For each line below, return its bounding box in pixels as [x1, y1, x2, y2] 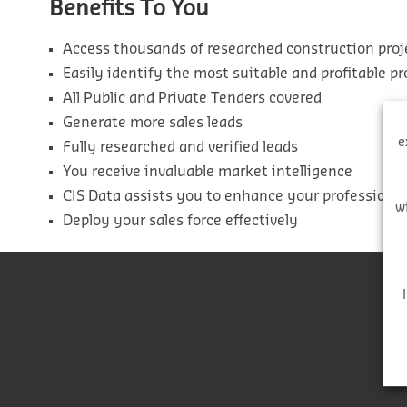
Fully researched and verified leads [62, 140, 298, 155]
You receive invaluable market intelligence [62, 164, 352, 180]
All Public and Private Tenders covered [62, 91, 322, 106]
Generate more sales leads [62, 115, 243, 131]
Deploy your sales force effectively [62, 213, 298, 229]
